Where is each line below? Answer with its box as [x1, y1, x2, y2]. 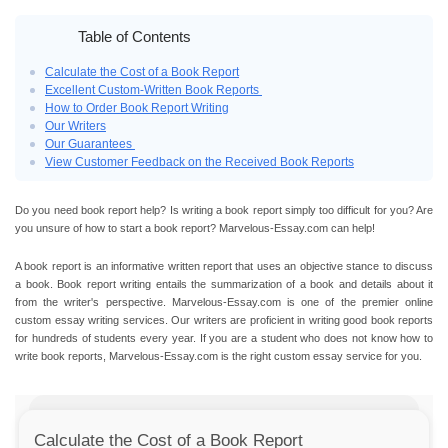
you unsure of [15, 222, 85, 234]
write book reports [15, 350, 103, 362]
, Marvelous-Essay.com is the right [103, 350, 274, 362]
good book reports [343, 314, 433, 326]
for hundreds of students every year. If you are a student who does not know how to [15, 332, 433, 344]
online [405, 296, 433, 308]
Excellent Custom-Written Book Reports [45, 83, 262, 97]
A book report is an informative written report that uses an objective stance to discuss [15, 260, 433, 272]
